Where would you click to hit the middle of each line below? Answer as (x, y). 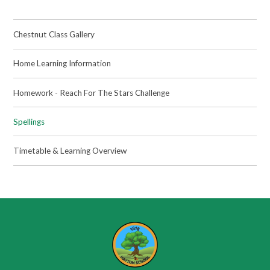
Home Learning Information (62, 64)
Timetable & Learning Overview (70, 151)
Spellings (29, 121)
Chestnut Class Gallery (54, 35)
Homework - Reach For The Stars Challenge (92, 93)
